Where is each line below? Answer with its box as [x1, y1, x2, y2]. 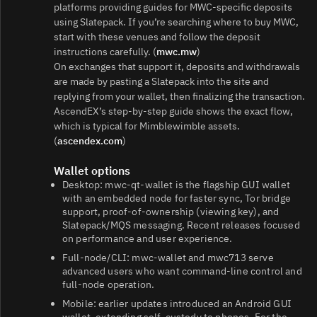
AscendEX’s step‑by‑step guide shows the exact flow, [54, 104, 293, 117]
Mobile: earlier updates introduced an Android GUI [62, 296, 292, 310]
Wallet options [54, 163, 130, 178]
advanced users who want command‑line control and [62, 264, 302, 277]
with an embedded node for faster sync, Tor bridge [62, 191, 291, 204]
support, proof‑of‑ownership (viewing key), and [62, 204, 279, 218]
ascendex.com [57, 134, 122, 147]
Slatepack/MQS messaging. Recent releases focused [62, 218, 300, 231]
